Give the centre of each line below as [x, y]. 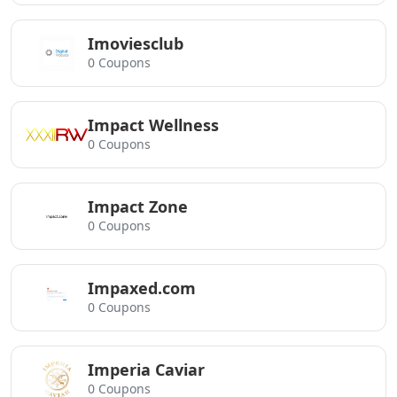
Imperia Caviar [146, 370]
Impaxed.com [142, 288]
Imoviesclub [136, 43]
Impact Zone [138, 206]
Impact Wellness [153, 125]
